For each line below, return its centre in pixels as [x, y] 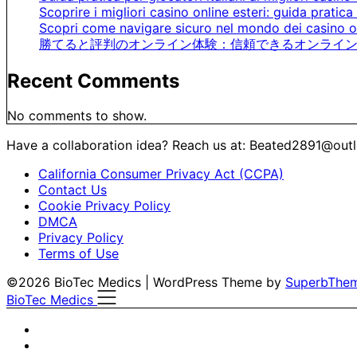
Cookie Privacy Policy [104, 206]
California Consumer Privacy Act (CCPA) [161, 174]
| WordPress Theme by [215, 282]
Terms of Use [78, 254]
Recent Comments [93, 80]
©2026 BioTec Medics [76, 282]
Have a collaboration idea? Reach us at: [128, 145]
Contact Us [73, 190]
